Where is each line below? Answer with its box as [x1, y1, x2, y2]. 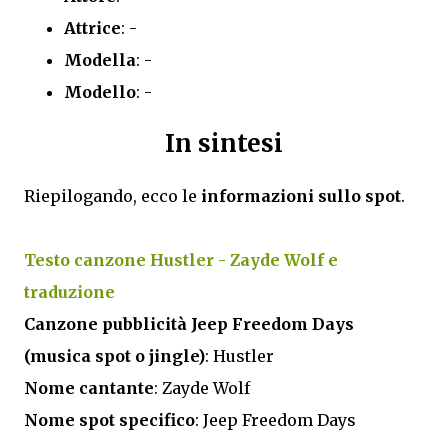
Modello [64, 82, 136, 103]
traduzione [24, 282, 115, 303]
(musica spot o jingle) [24, 346, 205, 367]
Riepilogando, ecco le [24, 186, 201, 207]
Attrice [64, 18, 121, 39]
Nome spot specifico [24, 410, 195, 431]
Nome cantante [24, 378, 154, 399]
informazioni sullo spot [201, 186, 401, 207]
